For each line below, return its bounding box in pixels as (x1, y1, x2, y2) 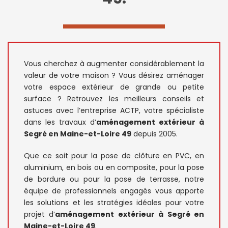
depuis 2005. (131, 128, 178, 139)
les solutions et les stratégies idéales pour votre (24, 197, 204, 208)
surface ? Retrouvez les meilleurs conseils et (24, 93, 204, 104)
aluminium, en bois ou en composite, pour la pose (24, 162, 204, 173)
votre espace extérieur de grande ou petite (24, 81, 204, 92)
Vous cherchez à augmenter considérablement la (24, 58, 204, 69)
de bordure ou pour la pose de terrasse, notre (24, 174, 204, 184)
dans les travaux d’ (24, 117, 96, 127)
